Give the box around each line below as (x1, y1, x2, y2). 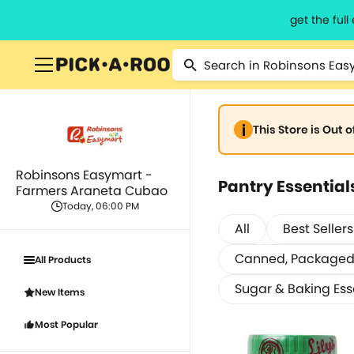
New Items (35, 285, 85, 299)
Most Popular (35, 318, 98, 331)
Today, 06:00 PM (62, 199, 139, 213)
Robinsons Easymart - (16, 166, 153, 184)
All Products (35, 253, 91, 266)
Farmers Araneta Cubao (16, 182, 168, 200)
